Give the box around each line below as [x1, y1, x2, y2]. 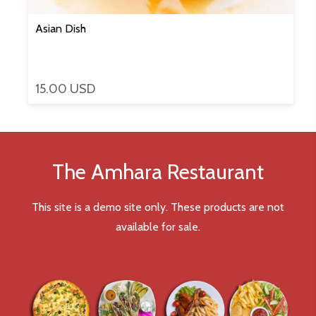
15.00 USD [35, 81, 95, 97]
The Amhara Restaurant [52, 159, 264, 186]
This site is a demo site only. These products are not [32, 200, 284, 214]
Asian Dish [35, 22, 86, 36]
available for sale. [116, 220, 200, 234]
